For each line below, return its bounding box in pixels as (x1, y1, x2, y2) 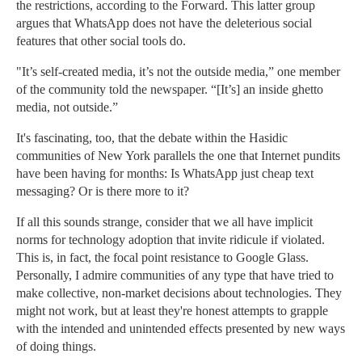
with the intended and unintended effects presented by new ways (16, 322, 345, 336)
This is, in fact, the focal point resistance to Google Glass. (16, 250, 309, 265)
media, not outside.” (16, 100, 118, 115)
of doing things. (16, 339, 96, 354)
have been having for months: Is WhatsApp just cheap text (16, 166, 314, 181)
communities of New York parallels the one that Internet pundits (16, 149, 340, 163)
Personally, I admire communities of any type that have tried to (16, 268, 334, 283)
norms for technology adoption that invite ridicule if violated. (16, 233, 325, 247)
